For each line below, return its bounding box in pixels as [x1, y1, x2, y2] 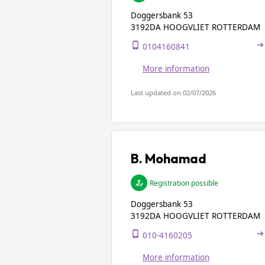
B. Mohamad [131, 150, 206, 167]
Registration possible [150, 177, 218, 188]
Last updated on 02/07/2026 [131, 88, 216, 97]
